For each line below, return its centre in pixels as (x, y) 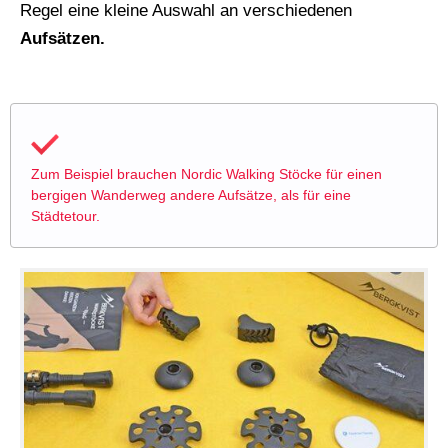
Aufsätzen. (62, 39)
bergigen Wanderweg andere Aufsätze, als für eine (191, 195)
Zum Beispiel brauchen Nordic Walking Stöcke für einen (206, 174)
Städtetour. (65, 216)
